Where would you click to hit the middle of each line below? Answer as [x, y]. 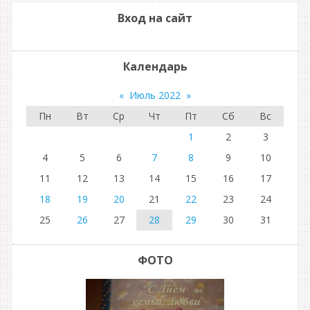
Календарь [155, 66]
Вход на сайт [155, 18]
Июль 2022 [155, 95]
